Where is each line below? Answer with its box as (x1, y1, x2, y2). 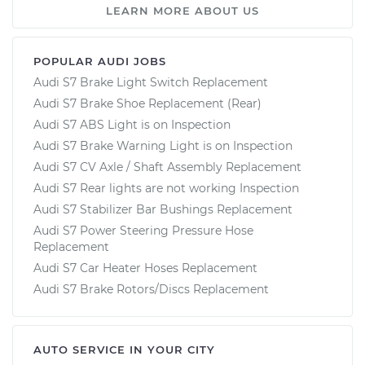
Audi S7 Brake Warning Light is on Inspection (33, 138, 292, 153)
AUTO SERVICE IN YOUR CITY (33, 342, 215, 356)
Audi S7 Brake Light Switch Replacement (33, 74, 268, 90)
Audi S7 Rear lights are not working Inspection (33, 180, 299, 196)
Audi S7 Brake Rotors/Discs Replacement (33, 281, 269, 297)
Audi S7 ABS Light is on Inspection (33, 117, 231, 132)
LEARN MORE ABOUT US (106, 3, 259, 17)
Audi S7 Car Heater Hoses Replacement (33, 260, 257, 275)
